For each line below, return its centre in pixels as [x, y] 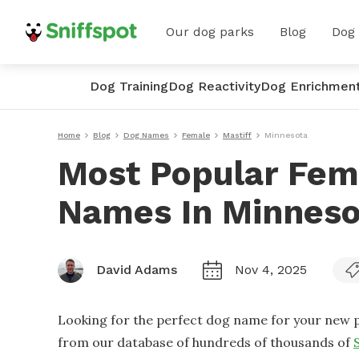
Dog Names [146, 135]
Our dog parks [210, 32]
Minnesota [286, 135]
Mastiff [237, 135]
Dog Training [129, 86]
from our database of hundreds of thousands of [204, 342]
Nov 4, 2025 [271, 270]
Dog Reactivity [214, 86]
